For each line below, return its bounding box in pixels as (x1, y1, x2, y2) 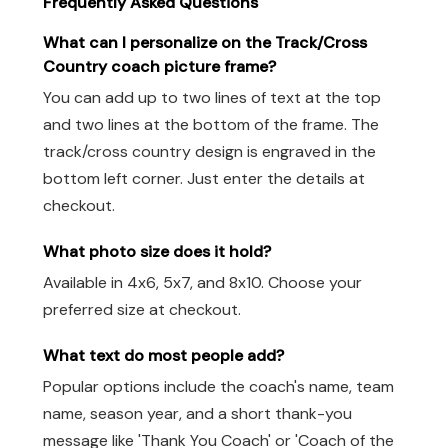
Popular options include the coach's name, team (43, 375, 394, 397)
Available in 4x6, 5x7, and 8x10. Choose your (43, 271, 362, 293)
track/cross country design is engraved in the (43, 141, 376, 163)
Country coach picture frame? (43, 56, 276, 78)
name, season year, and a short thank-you (43, 402, 352, 424)
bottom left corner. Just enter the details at (43, 168, 365, 190)
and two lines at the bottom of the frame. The (43, 114, 379, 136)
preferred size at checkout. (43, 298, 241, 320)
